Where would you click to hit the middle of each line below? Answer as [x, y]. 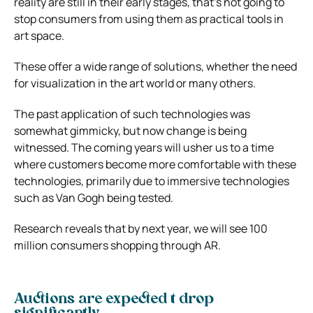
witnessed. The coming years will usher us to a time [144, 147]
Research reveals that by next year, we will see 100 [141, 228]
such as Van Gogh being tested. [94, 197]
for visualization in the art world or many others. [135, 83]
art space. [39, 35]
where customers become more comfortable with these [155, 164]
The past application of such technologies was [132, 114]
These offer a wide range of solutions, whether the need [155, 66]
